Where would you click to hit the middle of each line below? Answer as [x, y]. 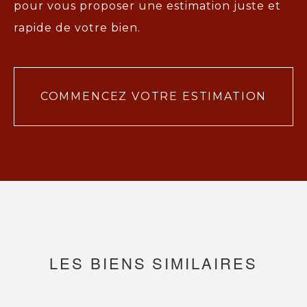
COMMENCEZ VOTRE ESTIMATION [153, 96]
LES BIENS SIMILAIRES [153, 262]
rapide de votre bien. [77, 28]
